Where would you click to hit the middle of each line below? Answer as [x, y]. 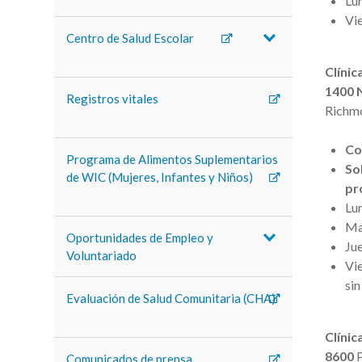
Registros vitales [113, 99]
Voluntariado [102, 255]
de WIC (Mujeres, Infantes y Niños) [160, 177]
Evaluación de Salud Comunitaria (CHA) [171, 298]
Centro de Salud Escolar [130, 38]
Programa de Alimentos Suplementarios [173, 159]
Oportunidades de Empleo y [140, 238]
